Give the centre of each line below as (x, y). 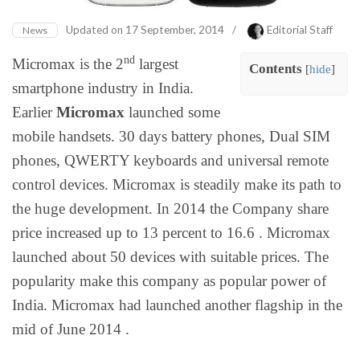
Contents (276, 69)
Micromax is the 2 (68, 64)
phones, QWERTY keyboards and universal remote (170, 161)
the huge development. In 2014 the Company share (170, 209)
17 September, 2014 (175, 30)
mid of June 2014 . (71, 329)
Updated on (96, 30)
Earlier (34, 112)
